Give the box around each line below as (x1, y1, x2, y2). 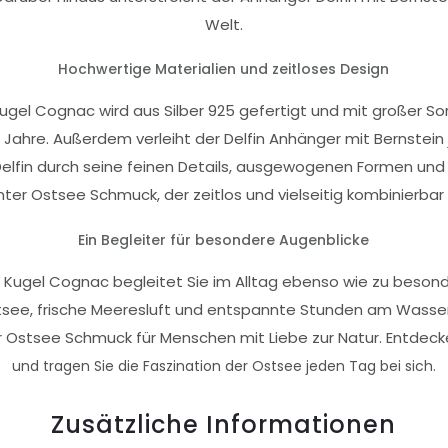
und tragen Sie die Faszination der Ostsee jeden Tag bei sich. (11, 355, 436, 376)
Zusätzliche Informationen (51, 408, 397, 442)
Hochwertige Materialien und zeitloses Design (58, 59, 390, 80)
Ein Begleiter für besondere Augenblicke (78, 229, 370, 250)
